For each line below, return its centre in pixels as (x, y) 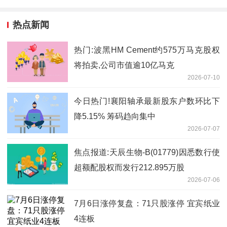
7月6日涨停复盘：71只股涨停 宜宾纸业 (147, 203)
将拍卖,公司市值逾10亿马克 (124, 65)
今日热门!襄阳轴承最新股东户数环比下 (147, 101)
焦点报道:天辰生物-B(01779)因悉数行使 (147, 152)
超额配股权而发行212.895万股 (129, 167)
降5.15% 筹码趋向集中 (115, 116)
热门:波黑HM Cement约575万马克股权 (147, 50)
